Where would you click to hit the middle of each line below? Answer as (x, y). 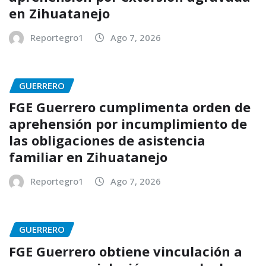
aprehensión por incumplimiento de (128, 124)
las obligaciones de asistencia (107, 140)
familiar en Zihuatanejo (90, 157)
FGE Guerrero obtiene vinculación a (126, 251)
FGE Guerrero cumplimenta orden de (130, 107)
